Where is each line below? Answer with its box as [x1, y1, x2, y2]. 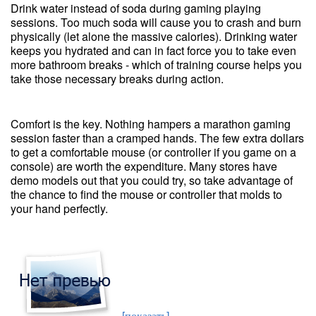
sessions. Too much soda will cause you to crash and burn [11, 14, 301, 30]
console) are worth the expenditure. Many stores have [11, 158, 277, 174]
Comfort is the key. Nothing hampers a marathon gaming [11, 116, 291, 132]
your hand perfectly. [11, 200, 108, 217]
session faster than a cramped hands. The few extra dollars [11, 130, 304, 146]
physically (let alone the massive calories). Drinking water [11, 28, 297, 44]
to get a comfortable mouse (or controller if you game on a [11, 144, 296, 160]
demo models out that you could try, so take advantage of [11, 172, 293, 188]
